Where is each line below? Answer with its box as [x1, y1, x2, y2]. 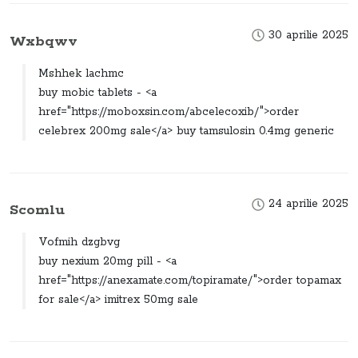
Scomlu [10, 201, 65, 220]
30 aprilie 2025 [265, 27, 348, 42]
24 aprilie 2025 [265, 197, 348, 212]
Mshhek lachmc [38, 66, 124, 81]
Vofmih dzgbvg [38, 235, 120, 250]
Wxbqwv [10, 31, 78, 50]
